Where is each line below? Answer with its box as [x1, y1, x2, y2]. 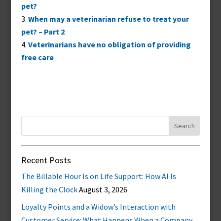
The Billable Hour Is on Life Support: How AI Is [21, 171, 176, 181]
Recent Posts [21, 154, 71, 166]
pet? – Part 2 [21, 27, 65, 37]
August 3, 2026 [78, 184, 127, 194]
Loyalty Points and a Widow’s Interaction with [21, 202, 176, 212]
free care [21, 52, 54, 62]
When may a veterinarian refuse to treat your [28, 14, 189, 24]
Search [20, 115, 47, 125]
